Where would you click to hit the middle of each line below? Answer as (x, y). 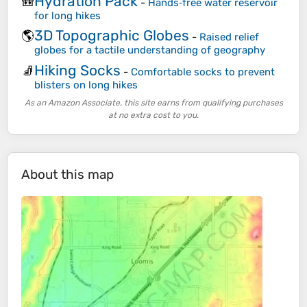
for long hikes (67, 15)
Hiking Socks (77, 70)
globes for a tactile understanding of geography (150, 50)
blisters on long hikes (86, 85)
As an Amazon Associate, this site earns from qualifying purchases (153, 103)
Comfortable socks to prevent (203, 72)
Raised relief (229, 37)
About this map (67, 175)
